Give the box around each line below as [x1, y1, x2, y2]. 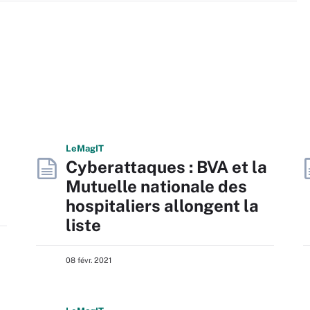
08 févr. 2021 [66, 256, 111, 264]
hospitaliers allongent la [66, 196, 259, 215]
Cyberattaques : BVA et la [66, 157, 267, 176]
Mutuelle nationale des [66, 176, 247, 196]
